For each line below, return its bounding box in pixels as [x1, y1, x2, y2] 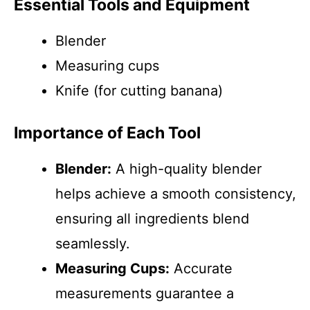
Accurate [170, 260, 232, 277]
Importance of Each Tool [14, 123, 201, 143]
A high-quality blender [111, 161, 262, 177]
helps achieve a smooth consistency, [55, 185, 296, 202]
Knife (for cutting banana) [55, 82, 223, 99]
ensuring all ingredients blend [55, 210, 249, 227]
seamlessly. [55, 235, 130, 252]
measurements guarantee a [55, 285, 234, 302]
